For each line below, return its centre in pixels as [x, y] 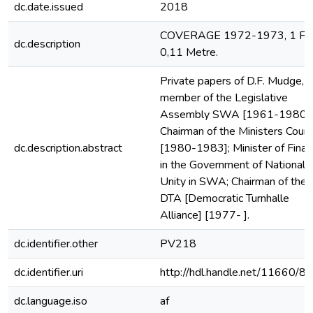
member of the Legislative [224, 98]
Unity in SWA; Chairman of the [233, 182]
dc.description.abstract [68, 148]
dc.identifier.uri [49, 272]
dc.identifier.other [56, 244]
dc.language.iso [51, 301]
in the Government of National [233, 165]
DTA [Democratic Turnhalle [225, 198]
